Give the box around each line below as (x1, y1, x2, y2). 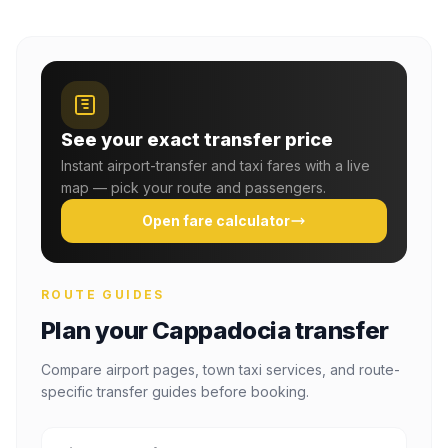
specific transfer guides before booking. (41, 383, 309, 400)
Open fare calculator (142, 212, 290, 229)
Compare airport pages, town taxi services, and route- (41, 361, 400, 378)
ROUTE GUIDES (41, 287, 165, 302)
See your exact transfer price (61, 129, 333, 150)
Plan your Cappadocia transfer (41, 316, 389, 345)
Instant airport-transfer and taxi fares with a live (61, 157, 370, 174)
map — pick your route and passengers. (61, 179, 326, 196)
